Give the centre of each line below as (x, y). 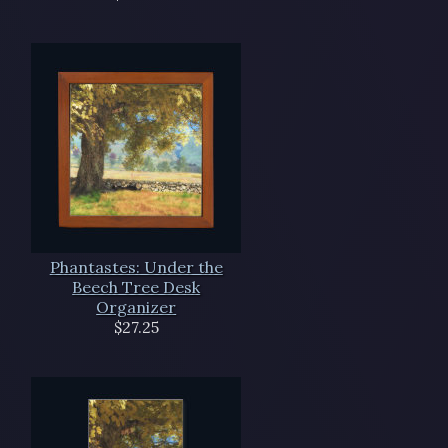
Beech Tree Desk (136, 286)
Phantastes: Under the (136, 266)
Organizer (136, 306)
